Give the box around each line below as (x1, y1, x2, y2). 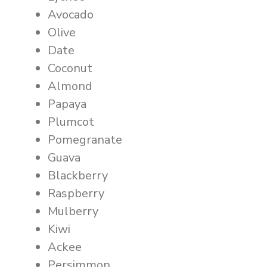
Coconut (48, 60, 92, 76)
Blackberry (48, 167, 108, 184)
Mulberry (48, 203, 98, 219)
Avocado (48, 7, 94, 23)
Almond (48, 78, 92, 94)
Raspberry (48, 185, 104, 201)
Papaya (48, 96, 86, 112)
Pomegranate (48, 132, 122, 148)
